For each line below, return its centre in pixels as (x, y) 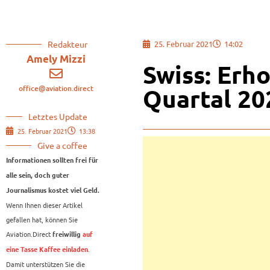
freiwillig (67, 235)
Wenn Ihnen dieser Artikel (44, 205)
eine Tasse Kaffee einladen (47, 250)
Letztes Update (58, 117)
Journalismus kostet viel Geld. (53, 191)
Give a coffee (62, 146)
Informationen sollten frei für (52, 161)
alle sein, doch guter (38, 176)
